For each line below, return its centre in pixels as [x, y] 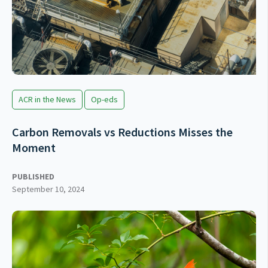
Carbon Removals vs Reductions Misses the [122, 132]
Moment [34, 148]
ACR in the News [47, 100]
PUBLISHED [33, 177]
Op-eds [104, 100]
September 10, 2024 [48, 189]
